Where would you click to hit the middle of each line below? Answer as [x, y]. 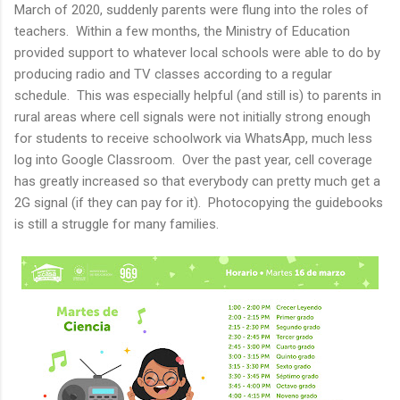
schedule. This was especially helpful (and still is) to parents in [198, 95]
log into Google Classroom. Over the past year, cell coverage [193, 159]
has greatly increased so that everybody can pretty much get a [197, 181]
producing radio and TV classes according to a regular [173, 74]
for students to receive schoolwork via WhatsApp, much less [193, 138]
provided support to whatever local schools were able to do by [197, 52]
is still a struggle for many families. [117, 224]
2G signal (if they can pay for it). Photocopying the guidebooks [199, 202]
